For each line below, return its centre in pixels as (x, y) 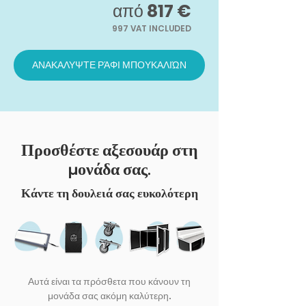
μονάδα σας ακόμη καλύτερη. (109, 296)
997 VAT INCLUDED (152, 29)
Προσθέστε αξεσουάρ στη (109, 152)
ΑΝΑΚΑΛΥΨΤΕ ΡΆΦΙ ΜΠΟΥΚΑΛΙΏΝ (109, 65)
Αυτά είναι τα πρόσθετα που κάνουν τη (109, 282)
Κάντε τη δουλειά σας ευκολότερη (109, 195)
